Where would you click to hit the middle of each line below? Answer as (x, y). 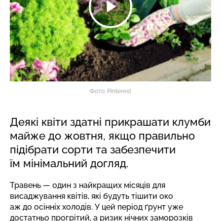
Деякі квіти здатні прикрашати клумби (110, 122)
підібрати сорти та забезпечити (93, 149)
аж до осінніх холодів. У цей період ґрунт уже (96, 207)
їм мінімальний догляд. (69, 163)
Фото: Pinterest (110, 91)
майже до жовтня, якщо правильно (102, 136)
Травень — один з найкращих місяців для (88, 185)
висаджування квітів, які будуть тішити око (92, 196)
